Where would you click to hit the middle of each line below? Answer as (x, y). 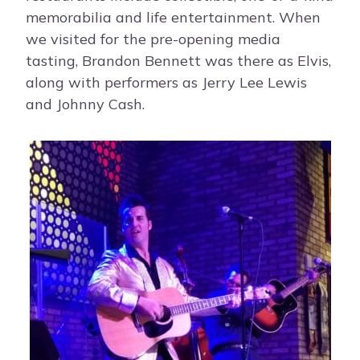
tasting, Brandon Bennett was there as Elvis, (178, 61)
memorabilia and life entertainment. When (173, 18)
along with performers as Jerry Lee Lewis (166, 83)
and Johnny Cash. (85, 104)
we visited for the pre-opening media (153, 39)
